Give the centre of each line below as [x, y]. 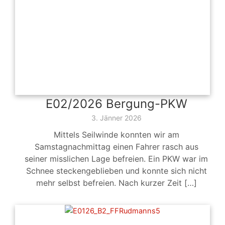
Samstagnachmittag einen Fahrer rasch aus [116, 147]
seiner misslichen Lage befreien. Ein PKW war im [116, 159]
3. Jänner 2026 [116, 118]
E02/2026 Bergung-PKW [116, 104]
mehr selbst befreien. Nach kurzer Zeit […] [116, 183]
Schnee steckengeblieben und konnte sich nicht [116, 171]
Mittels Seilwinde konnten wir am [116, 135]
